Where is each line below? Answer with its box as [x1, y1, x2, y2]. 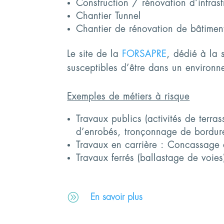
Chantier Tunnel [76, 11, 141, 20]
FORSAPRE [122, 49, 167, 58]
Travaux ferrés [76, 153, 134, 163]
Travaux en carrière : [76, 140, 168, 150]
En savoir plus [90, 192, 143, 201]
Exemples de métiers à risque [67, 92, 190, 101]
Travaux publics [76, 114, 142, 124]
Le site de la [67, 49, 122, 58]
